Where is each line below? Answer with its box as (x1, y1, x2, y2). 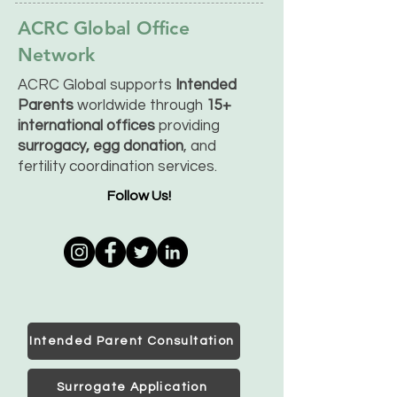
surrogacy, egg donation (18, 138, 183, 154)
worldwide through (74, 97, 206, 113)
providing (159, 118, 220, 134)
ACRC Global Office (18, 17, 190, 39)
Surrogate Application (56, 381, 208, 393)
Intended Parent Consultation (29, 335, 235, 347)
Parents (18, 97, 74, 113)
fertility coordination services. (18, 159, 217, 175)
